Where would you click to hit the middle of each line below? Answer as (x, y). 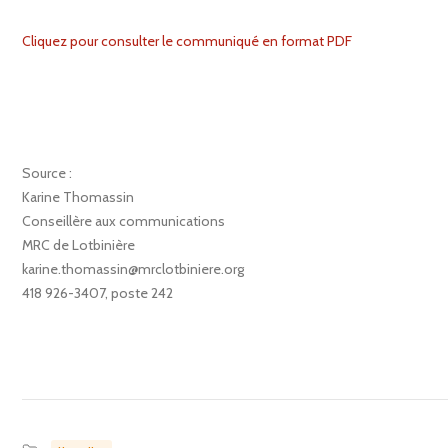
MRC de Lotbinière (78, 244)
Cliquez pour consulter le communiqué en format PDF (187, 40)
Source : (47, 172)
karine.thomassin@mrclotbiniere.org (133, 268)
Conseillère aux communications (123, 220)
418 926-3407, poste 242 (97, 292)
